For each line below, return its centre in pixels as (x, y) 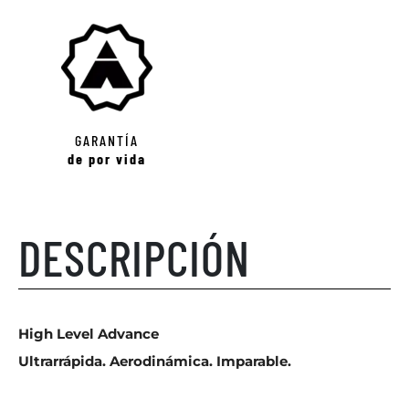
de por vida (107, 158)
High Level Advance (89, 333)
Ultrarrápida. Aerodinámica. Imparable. (155, 361)
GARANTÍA (107, 140)
